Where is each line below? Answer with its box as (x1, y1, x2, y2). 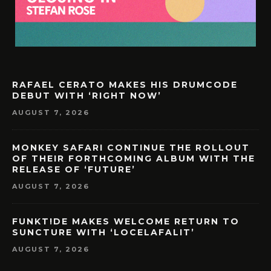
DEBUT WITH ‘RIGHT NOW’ (12, 90, 162, 101)
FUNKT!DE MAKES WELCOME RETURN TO (12, 216, 240, 227)
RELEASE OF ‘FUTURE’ (12, 164, 135, 175)
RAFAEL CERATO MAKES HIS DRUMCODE (12, 79, 238, 90)
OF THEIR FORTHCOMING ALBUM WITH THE (12, 153, 255, 165)
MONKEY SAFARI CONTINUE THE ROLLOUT (12, 142, 250, 154)
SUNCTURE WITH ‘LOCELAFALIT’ (12, 227, 195, 238)
